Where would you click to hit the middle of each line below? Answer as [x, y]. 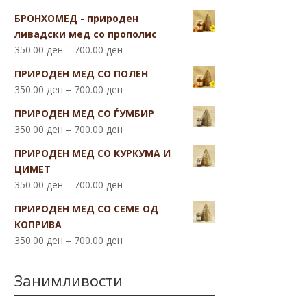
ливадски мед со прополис [86, 34]
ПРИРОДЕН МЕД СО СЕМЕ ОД [87, 208]
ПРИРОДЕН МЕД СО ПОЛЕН [82, 73]
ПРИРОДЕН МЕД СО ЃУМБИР [85, 113]
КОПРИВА [38, 224]
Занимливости [69, 280]
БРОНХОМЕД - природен [77, 18]
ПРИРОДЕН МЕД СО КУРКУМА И [93, 153]
